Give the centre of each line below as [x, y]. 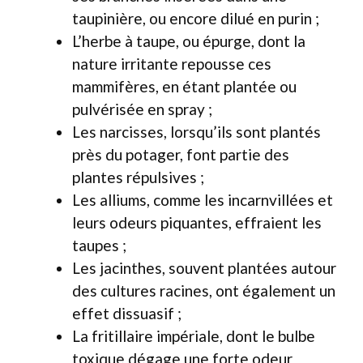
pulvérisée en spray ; [142, 109]
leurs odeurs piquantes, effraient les [197, 222]
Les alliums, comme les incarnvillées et [203, 200]
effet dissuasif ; [127, 313]
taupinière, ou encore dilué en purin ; [196, 18]
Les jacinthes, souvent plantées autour [204, 268]
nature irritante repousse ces [172, 64]
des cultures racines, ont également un [204, 290]
